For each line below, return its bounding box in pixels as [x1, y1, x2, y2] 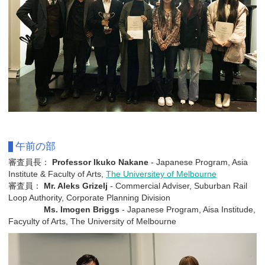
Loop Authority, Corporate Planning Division [8, 192, 170, 202]
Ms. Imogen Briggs [44, 204, 122, 214]
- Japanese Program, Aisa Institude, [122, 204, 256, 214]
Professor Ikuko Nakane [52, 157, 148, 167]
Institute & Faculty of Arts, [8, 169, 106, 179]
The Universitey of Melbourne [106, 169, 216, 179]
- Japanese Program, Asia [148, 157, 248, 167]
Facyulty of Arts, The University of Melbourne [8, 216, 176, 226]
